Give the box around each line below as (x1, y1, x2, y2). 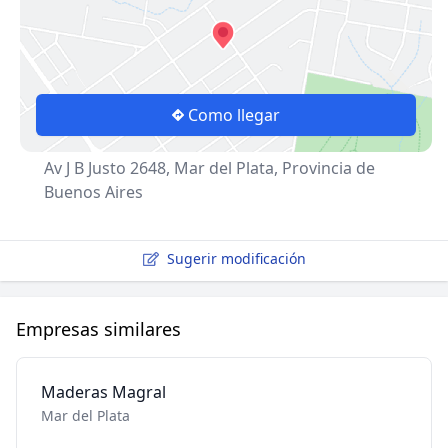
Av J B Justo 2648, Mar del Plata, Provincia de (44, 157, 375, 179)
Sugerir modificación (166, 249, 306, 268)
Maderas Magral (41, 381, 166, 403)
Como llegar (188, 104, 280, 126)
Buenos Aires (44, 181, 143, 203)
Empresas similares (16, 317, 181, 341)
